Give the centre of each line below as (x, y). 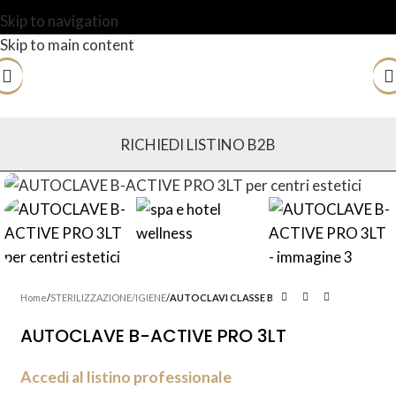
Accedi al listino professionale (126, 377)
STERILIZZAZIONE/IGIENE (108, 297)
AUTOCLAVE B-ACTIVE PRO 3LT (153, 336)
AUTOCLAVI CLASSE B (221, 297)
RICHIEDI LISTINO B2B (198, 144)
